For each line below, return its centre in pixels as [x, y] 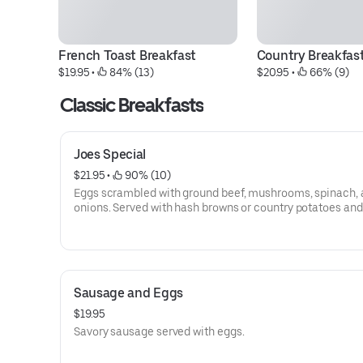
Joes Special [110, 154]
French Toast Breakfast [127, 56]
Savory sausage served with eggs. [159, 331]
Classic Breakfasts [132, 105]
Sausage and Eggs [128, 293]
